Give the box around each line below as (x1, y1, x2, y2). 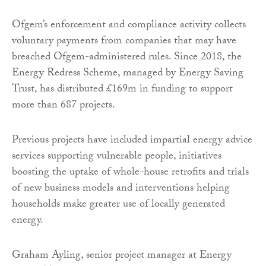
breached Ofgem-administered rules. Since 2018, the (12, 48, 242, 67)
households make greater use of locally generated (12, 195, 225, 214)
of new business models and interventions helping (12, 179, 230, 198)
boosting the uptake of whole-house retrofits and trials (12, 163, 249, 182)
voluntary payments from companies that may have (12, 32, 236, 51)
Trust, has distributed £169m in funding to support (12, 80, 233, 99)
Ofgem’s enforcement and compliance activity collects (12, 16, 246, 35)
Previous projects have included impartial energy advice (12, 131, 252, 150)
